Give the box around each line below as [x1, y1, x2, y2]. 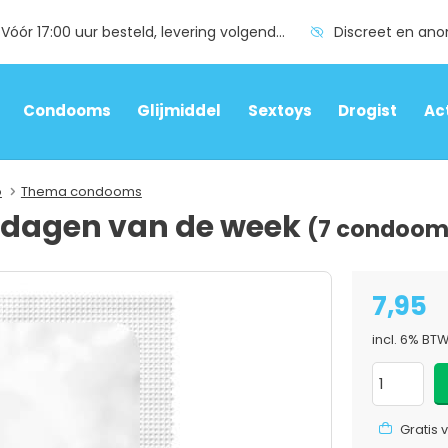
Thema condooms [20, 181, 142, 201]
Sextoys [247, 100, 312, 122]
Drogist [338, 100, 398, 122]
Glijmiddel [137, 100, 222, 122]
